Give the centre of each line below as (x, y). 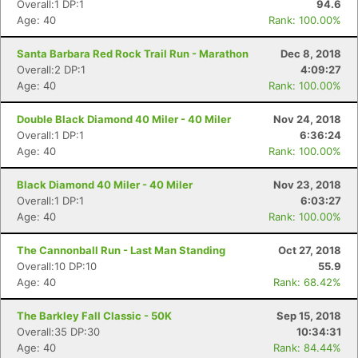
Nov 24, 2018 (307, 119)
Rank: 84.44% (307, 348)
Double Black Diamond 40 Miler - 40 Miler (124, 119)
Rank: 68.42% (307, 282)
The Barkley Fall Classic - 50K (94, 316)
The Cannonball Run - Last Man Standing (121, 250)
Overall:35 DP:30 (58, 332)
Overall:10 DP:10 (57, 266)
